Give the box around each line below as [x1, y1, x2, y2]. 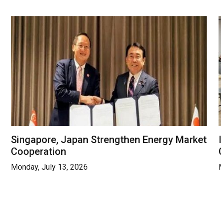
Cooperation [11, 146, 66, 158]
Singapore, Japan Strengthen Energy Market [11, 134, 207, 146]
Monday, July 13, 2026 [11, 162, 88, 172]
